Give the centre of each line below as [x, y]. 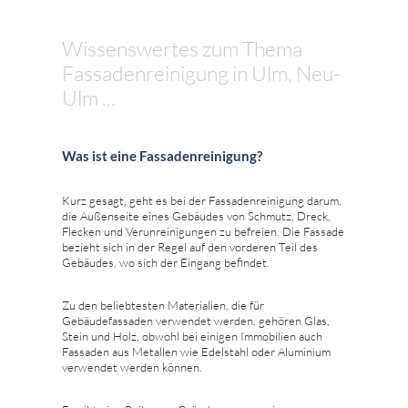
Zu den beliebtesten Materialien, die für [163, 305]
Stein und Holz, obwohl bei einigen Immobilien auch [192, 336]
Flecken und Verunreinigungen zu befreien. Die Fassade [203, 231]
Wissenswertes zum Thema [182, 48]
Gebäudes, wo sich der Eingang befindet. [166, 262]
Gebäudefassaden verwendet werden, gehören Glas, [196, 320]
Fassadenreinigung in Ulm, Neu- [201, 72]
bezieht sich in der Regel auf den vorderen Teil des [190, 246]
